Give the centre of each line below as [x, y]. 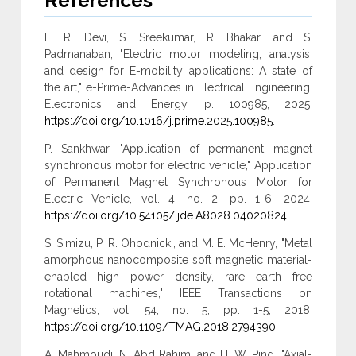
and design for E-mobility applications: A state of [178, 71]
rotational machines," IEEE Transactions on [178, 294]
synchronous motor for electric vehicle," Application [178, 166]
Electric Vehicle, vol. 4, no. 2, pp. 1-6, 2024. [178, 199]
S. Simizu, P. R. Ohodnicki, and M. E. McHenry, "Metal [178, 244]
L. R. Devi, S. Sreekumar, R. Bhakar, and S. [178, 38]
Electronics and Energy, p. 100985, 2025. [178, 104]
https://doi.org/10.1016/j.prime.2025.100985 [158, 121]
